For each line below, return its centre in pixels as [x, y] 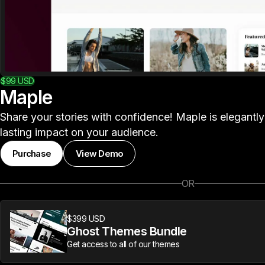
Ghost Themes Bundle [127, 231]
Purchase [32, 153]
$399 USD [86, 219]
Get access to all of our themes [123, 244]
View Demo [100, 153]
